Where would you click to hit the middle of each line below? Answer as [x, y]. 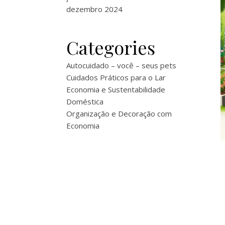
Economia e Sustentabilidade [116, 89]
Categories [111, 47]
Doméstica [85, 101]
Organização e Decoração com [119, 114]
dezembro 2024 [94, 9]
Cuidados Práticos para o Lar [116, 77]
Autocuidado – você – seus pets [121, 65]
